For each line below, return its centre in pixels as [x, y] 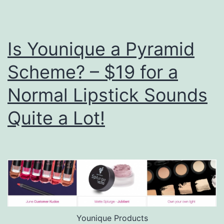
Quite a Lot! [56, 118]
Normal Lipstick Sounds [107, 95]
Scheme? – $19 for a [93, 72]
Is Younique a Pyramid [101, 49]
